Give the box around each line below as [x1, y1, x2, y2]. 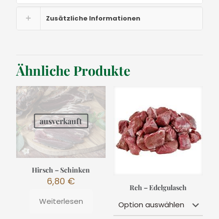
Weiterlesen [39, 196, 83, 206]
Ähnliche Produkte [16, 62, 131, 79]
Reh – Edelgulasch [129, 183, 187, 193]
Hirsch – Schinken [32, 165, 90, 175]
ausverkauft [40, 115, 83, 126]
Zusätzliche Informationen [46, 14, 140, 23]
